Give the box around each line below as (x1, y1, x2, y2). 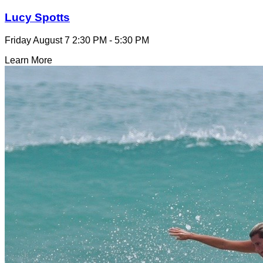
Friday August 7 (5, 35, 70, 46)
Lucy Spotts (5, 11, 70, 24)
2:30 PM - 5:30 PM (70, 35, 149, 46)
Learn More (5, 55, 52, 66)
